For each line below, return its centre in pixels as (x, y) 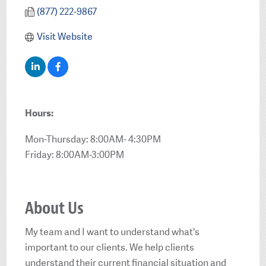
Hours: (39, 113)
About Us (55, 208)
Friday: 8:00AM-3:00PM (75, 155)
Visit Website (64, 36)
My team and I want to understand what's (113, 232)
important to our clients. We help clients (110, 248)
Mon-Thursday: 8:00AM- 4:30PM (93, 140)
